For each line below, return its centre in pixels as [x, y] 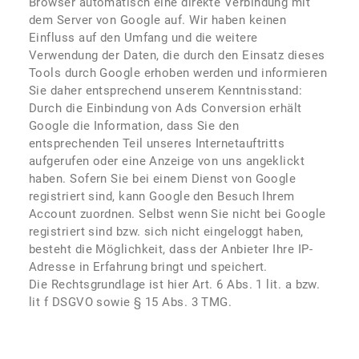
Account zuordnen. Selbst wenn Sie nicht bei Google [177, 214]
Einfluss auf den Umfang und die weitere [143, 38]
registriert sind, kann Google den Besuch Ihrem [162, 196]
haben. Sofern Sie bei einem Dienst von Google [163, 179]
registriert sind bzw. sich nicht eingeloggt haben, [166, 232]
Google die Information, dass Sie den [134, 126]
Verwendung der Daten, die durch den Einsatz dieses [177, 55]
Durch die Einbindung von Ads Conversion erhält [165, 108]
